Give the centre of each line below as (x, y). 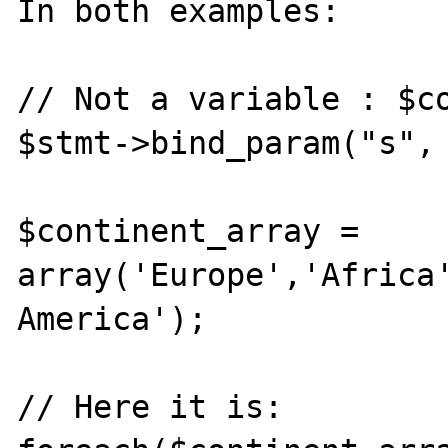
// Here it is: (150, 406)
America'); (112, 318)
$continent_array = (188, 230)
